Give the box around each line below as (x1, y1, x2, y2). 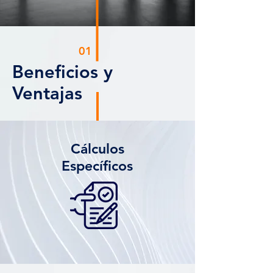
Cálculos (70, 140, 124, 157)
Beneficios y (12, 61, 113, 82)
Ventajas (12, 82, 82, 104)
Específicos (62, 157, 133, 174)
